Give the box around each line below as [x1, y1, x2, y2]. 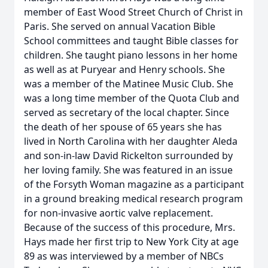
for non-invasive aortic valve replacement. [24, 206, 213, 220]
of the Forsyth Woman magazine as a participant [24, 178, 244, 191]
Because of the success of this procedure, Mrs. [24, 221, 235, 234]
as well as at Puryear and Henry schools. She [24, 63, 225, 76]
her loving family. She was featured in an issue [24, 163, 233, 176]
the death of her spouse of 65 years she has [24, 120, 222, 133]
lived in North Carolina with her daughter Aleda [24, 135, 237, 148]
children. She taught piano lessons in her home [24, 48, 237, 62]
